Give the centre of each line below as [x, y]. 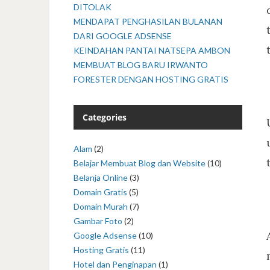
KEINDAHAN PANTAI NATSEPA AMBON [152, 50]
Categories [105, 117]
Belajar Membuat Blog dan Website [140, 163]
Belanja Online [101, 177]
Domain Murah [101, 206]
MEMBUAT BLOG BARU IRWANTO [141, 65]
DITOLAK [93, 7]
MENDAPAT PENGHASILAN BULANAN [148, 21]
